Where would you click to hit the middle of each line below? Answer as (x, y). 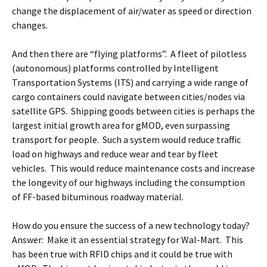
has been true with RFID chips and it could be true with (122, 254)
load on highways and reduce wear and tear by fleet (115, 154)
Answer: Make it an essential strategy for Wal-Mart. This (128, 240)
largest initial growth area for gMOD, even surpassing (121, 125)
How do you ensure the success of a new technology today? (132, 225)
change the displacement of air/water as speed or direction (132, 11)
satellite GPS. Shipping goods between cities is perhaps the (133, 111)
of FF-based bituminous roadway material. (98, 197)
